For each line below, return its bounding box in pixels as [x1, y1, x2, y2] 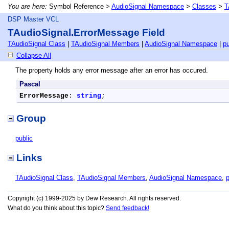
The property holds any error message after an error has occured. [15, 66, 208, 74]
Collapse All [16, 52, 51, 59]
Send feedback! [106, 204, 149, 212]
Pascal [19, 80, 40, 88]
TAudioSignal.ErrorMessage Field [8, 27, 165, 38]
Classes [192, 3, 216, 10]
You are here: [8, 3, 47, 10]
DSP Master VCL [8, 15, 59, 23]
